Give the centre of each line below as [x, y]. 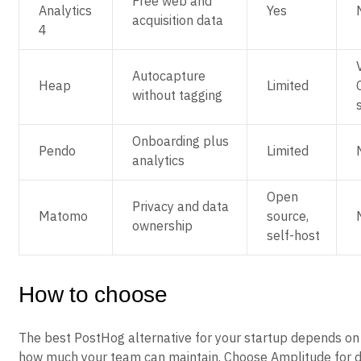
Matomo [63, 216]
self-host [293, 235]
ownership [162, 226]
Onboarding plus [180, 141]
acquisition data [178, 20]
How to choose [93, 295]
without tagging [177, 95]
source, [288, 216]
